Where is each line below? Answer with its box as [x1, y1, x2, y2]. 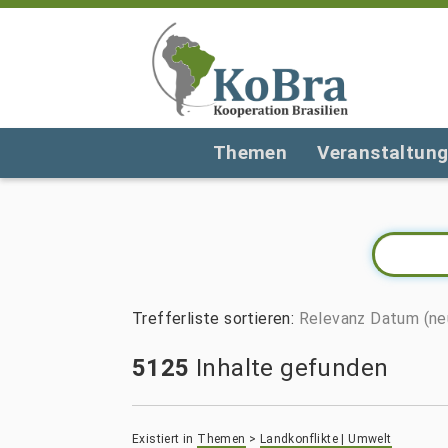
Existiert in [132, 432, 194, 446]
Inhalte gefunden [189, 354, 389, 382]
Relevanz [298, 309, 366, 328]
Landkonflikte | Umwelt [259, 432, 392, 446]
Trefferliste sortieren [132, 309, 291, 328]
